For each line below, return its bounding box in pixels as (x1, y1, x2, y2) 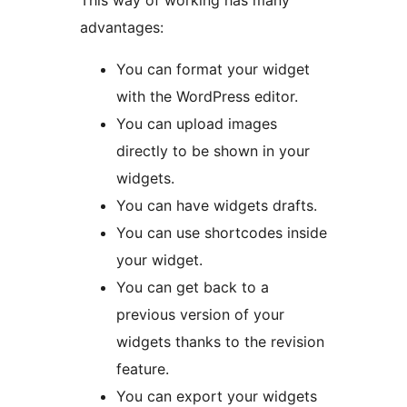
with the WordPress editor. (116, 87, 298, 106)
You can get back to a (116, 278, 269, 297)
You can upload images (116, 114, 277, 134)
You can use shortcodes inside (116, 223, 327, 243)
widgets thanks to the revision (116, 333, 324, 352)
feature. (116, 360, 169, 379)
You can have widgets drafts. (116, 196, 317, 215)
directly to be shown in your (116, 142, 310, 161)
